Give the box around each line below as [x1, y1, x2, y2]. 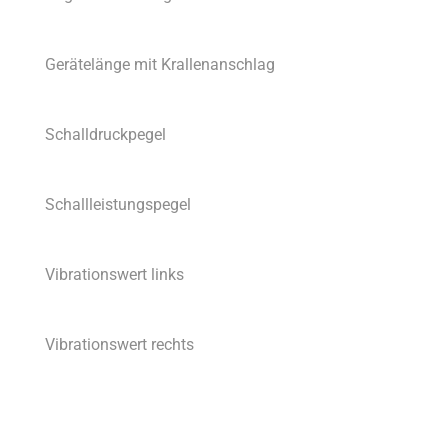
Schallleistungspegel [45, 195, 191, 215]
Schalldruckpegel [45, 125, 166, 145]
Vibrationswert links [45, 265, 184, 285]
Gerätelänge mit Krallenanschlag [45, 55, 275, 75]
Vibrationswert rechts [45, 335, 194, 355]
